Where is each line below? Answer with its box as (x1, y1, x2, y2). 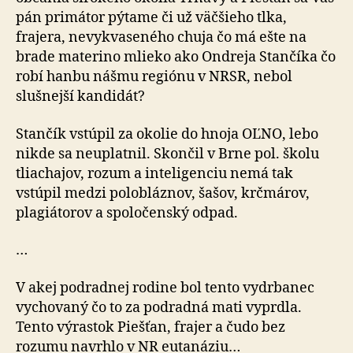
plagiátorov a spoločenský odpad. (16, 203, 238, 222)
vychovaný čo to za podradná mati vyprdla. (16, 298, 302, 317)
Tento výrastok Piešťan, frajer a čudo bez (16, 318, 285, 336)
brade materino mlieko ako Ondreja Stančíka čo (16, 48, 336, 66)
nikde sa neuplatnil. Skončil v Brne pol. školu (16, 144, 319, 163)
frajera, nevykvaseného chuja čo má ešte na (16, 28, 307, 46)
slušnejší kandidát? (16, 87, 145, 106)
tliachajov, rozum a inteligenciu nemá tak (16, 164, 293, 183)
